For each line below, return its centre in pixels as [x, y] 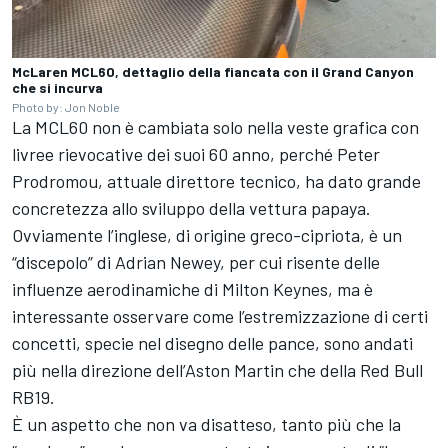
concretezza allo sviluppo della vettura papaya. [191, 207]
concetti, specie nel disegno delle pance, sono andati [212, 342]
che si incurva [57, 87]
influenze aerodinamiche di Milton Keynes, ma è [192, 288]
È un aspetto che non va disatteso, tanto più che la [206, 423]
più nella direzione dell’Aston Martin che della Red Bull [217, 369]
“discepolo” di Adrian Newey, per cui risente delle [196, 261]
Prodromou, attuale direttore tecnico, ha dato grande [216, 180]
